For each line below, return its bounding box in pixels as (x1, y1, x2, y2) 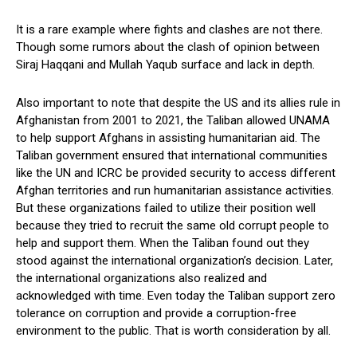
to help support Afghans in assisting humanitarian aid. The (16, 131, 320, 146)
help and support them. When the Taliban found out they (16, 236, 309, 251)
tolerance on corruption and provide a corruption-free (16, 306, 296, 321)
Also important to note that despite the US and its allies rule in (16, 96, 340, 111)
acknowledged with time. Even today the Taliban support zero (16, 288, 335, 304)
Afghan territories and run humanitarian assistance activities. (16, 183, 334, 198)
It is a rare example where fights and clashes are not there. (16, 22, 323, 37)
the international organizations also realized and (16, 271, 267, 286)
